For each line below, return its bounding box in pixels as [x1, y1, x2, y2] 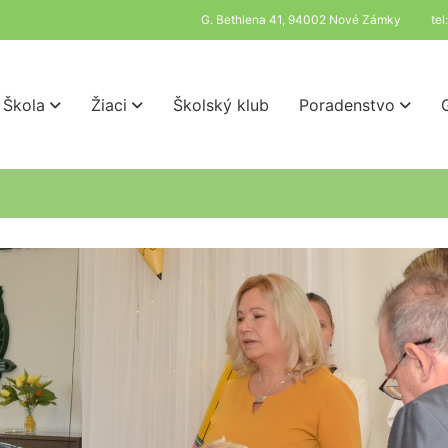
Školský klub [173, 94, 269, 115]
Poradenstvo [299, 94, 395, 115]
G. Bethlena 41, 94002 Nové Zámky [201, 12, 401, 27]
